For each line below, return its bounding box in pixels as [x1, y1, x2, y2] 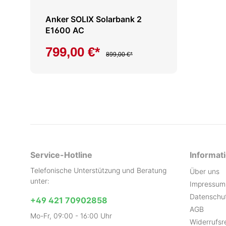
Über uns [190, 167, 219, 176]
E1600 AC [45, 25, 84, 35]
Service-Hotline [30, 150, 92, 160]
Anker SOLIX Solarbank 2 [45, 14, 142, 24]
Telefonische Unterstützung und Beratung [30, 166, 166, 175]
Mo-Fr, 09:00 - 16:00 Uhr [30, 211, 112, 220]
